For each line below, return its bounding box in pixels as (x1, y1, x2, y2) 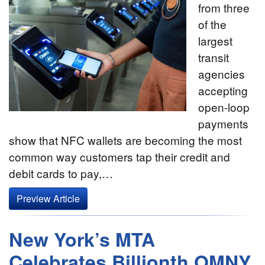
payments (198, 115, 248, 132)
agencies (198, 66, 245, 82)
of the (198, 16, 227, 33)
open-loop (198, 99, 250, 115)
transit (198, 49, 229, 66)
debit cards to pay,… (9, 165, 113, 182)
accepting (198, 82, 248, 99)
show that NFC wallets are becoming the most (9, 132, 242, 148)
